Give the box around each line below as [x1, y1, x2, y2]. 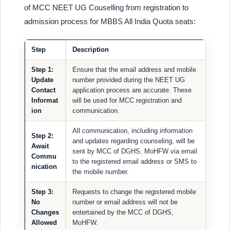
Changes [31, 208, 59, 216]
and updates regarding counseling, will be [72, 137, 195, 145]
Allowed [31, 218, 57, 226]
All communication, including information [72, 126, 193, 135]
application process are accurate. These [72, 86, 191, 94]
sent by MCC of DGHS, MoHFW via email [72, 147, 197, 155]
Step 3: [31, 187, 53, 196]
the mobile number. [72, 167, 129, 176]
